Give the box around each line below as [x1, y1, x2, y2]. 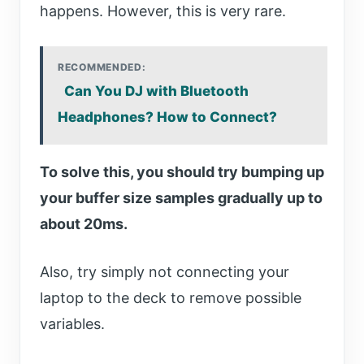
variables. [40, 315, 105, 333]
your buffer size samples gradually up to [40, 189, 323, 207]
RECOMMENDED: [58, 61, 146, 74]
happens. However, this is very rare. [40, 2, 286, 20]
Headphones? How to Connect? [58, 109, 277, 126]
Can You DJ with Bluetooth [64, 83, 249, 100]
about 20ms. [40, 215, 128, 233]
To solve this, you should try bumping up [40, 163, 324, 181]
